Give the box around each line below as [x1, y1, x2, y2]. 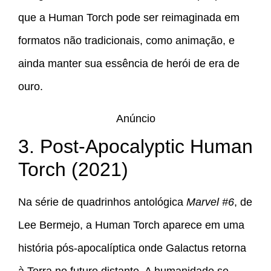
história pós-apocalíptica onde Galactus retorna [18, 241, 246, 254]
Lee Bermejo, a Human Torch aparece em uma [18, 218, 244, 231]
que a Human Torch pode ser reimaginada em [18, 11, 240, 24]
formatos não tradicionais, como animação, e [18, 34, 235, 47]
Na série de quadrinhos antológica [18, 195, 186, 208]
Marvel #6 [186, 195, 234, 208]
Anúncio [116, 112, 155, 125]
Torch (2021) [18, 158, 128, 180]
